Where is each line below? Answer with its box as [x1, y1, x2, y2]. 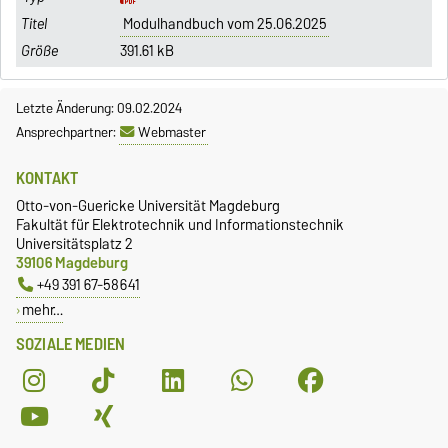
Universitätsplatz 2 [16, 231, 133, 257]
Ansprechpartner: [16, 120, 119, 145]
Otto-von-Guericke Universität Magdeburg [16, 193, 280, 219]
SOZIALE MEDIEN [16, 330, 126, 359]
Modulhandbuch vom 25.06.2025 [122, 12, 327, 37]
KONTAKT [16, 164, 79, 193]
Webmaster [138, 120, 206, 145]
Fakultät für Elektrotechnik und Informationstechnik [16, 212, 344, 238]
